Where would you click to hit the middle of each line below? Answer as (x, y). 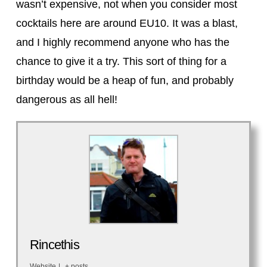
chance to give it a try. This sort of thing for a (121, 61)
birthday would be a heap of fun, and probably (125, 80)
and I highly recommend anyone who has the (122, 42)
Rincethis (54, 244)
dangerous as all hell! (66, 99)
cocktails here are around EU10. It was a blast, (127, 23)
